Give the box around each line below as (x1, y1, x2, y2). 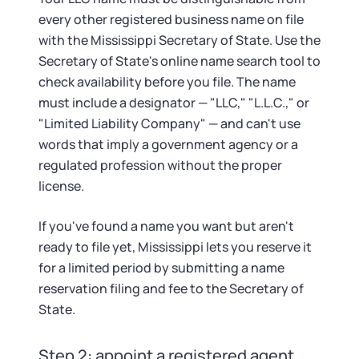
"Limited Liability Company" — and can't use (38, 115, 301, 132)
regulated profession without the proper (38, 156, 282, 174)
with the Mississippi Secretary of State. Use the (38, 31, 321, 49)
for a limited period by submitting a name (38, 259, 284, 276)
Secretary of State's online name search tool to (38, 52, 321, 70)
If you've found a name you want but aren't (38, 217, 294, 235)
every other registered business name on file (38, 10, 304, 28)
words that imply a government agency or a (38, 135, 298, 153)
